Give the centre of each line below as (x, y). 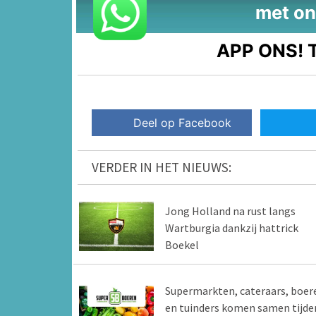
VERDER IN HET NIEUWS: (162, 167)
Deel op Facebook (183, 122)
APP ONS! (260, 50)
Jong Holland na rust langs (230, 211)
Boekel (182, 244)
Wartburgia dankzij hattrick (231, 227)
